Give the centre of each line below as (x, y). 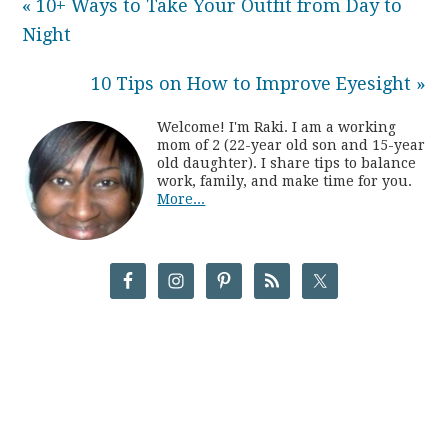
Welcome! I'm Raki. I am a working (277, 127)
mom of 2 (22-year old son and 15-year (291, 145)
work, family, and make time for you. (285, 181)
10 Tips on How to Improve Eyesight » (258, 84)
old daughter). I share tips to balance (287, 163)
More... (181, 199)
